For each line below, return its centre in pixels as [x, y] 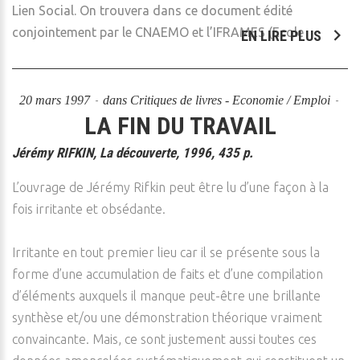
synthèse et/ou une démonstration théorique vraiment [167, 317]
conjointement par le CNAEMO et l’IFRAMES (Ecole [158, 32]
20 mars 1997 [56, 100]
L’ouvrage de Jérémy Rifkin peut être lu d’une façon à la [170, 187]
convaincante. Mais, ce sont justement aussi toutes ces [164, 339]
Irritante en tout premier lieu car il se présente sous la [166, 252]
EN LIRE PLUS [283, 36]
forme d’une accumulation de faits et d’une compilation [168, 274]
